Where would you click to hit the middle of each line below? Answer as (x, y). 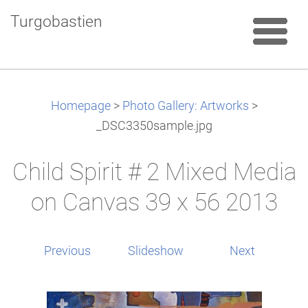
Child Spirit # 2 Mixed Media (154, 172)
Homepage (80, 106)
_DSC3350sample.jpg (154, 126)
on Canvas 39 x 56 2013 (154, 202)
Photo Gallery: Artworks (185, 106)
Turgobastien (56, 22)
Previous (67, 251)
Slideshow (156, 251)
